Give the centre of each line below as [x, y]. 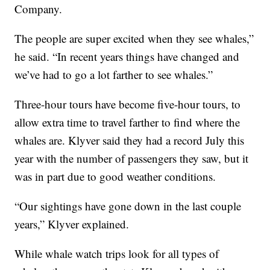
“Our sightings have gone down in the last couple [128, 206]
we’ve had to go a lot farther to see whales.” [114, 75]
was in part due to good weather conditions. [115, 177]
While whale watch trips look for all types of [117, 254]
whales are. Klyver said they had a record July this [130, 140]
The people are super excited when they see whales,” [134, 39]
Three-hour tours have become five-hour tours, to [128, 104]
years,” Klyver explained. [72, 224]
